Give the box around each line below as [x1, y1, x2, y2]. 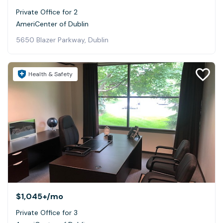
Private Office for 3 [16, 208, 78, 217]
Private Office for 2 [16, 7, 78, 17]
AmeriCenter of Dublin [16, 19, 89, 29]
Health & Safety [28, 70, 73, 79]
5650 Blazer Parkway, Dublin [16, 35, 109, 45]
